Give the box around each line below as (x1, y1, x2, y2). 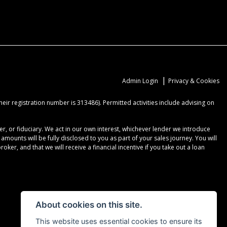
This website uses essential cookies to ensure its (35, 217, 202, 225)
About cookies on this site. (35, 200, 142, 210)
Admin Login (122, 77, 158, 85)
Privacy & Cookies (168, 77, 219, 85)
